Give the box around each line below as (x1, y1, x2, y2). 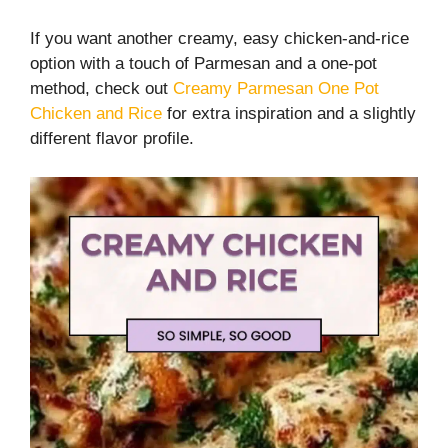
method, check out (30, 79, 173, 98)
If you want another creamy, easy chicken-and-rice (30, 29, 409, 48)
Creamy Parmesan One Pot (173, 79, 379, 98)
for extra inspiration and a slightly (162, 104, 416, 123)
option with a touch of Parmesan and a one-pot (30, 54, 377, 73)
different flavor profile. (30, 129, 194, 148)
